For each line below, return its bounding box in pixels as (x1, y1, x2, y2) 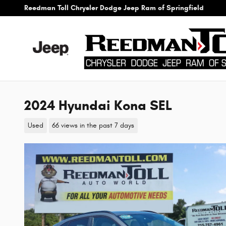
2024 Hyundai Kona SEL (24, 97, 172, 114)
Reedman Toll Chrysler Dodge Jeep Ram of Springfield (24, 4, 204, 12)
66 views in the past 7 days (52, 121, 135, 130)
